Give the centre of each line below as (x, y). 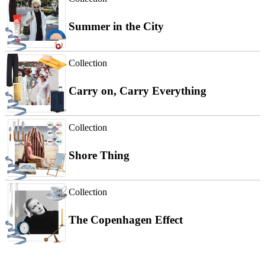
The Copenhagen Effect (126, 219)
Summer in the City (116, 26)
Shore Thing (99, 155)
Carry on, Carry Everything (138, 91)
